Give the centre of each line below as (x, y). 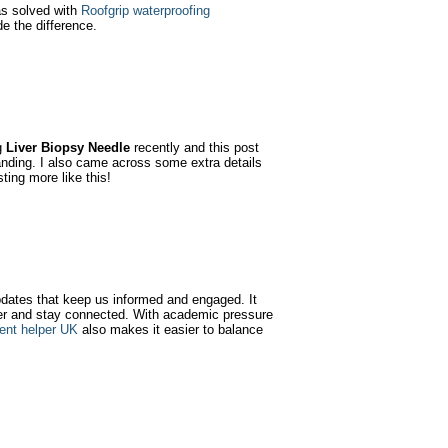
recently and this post (194, 147)
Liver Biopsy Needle (68, 147)
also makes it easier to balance (170, 329)
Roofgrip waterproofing (145, 10)
